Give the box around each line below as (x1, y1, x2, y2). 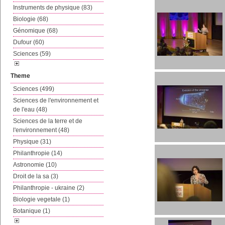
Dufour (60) (13, 39, 44, 46)
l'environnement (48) (13, 127, 69, 134)
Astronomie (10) (13, 161, 57, 168)
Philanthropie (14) (13, 150, 62, 157)
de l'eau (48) (13, 106, 47, 113)
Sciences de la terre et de (13, 118, 82, 125)
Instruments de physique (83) (13, 4, 92, 11)
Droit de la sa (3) (13, 173, 58, 180)
